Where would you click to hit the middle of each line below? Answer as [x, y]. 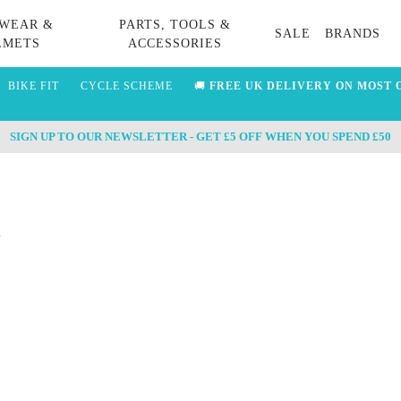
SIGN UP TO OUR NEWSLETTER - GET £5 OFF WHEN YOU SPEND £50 [200, 137]
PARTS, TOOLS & [175, 24]
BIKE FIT [33, 86]
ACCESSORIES [175, 43]
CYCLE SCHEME [126, 86]
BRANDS [353, 34]
